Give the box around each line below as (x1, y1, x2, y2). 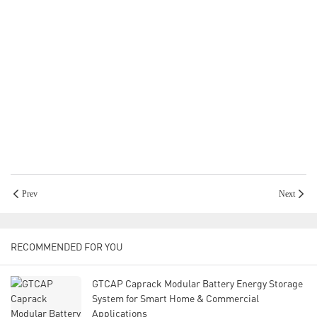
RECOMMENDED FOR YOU (11, 241, 123, 253)
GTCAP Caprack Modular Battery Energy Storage (92, 277, 303, 290)
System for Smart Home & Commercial (92, 292, 259, 305)
